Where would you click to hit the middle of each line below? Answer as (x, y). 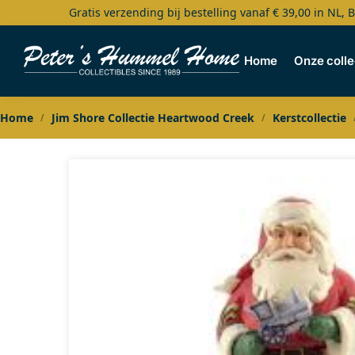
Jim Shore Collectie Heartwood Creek (153, 118)
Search (52, 23)
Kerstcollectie (309, 118)
